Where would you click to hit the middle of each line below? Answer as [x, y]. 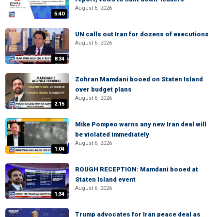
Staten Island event [105, 179]
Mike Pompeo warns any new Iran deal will [141, 124]
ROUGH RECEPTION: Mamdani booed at [137, 169]
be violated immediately [112, 134]
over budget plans [103, 89]
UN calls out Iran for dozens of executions [142, 34]
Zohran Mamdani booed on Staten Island [139, 79]
